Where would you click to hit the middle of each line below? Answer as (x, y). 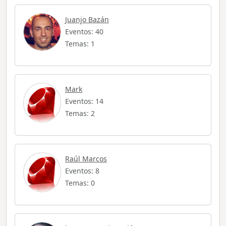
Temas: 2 (80, 114)
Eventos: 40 (84, 32)
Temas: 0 (80, 183)
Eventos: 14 (84, 101)
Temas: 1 (80, 44)
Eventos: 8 (82, 171)
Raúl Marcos (86, 159)
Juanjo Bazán (87, 20)
